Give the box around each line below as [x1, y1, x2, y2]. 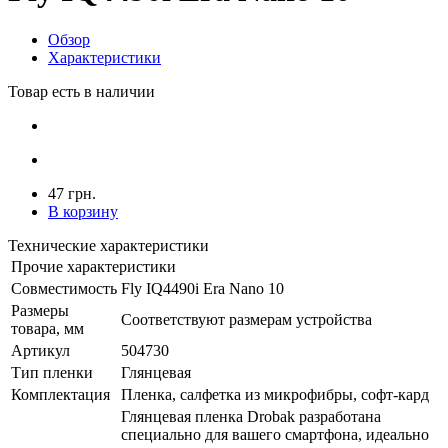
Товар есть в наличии [8, 82, 155, 100]
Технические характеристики [8, 236, 209, 254]
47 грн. [48, 184, 96, 202]
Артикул [11, 341, 70, 359]
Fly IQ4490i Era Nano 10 [121, 279, 284, 297]
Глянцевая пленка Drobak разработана [121, 407, 381, 425]
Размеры [11, 301, 69, 319]
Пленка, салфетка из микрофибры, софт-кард [121, 385, 429, 403]
